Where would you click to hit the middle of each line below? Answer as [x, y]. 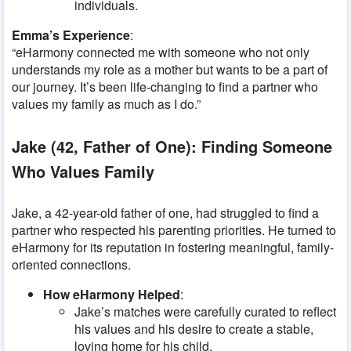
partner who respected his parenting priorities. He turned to [174, 230]
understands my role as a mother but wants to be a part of [170, 70]
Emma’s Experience [71, 35]
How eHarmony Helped [112, 295]
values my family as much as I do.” [106, 104]
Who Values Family [83, 171]
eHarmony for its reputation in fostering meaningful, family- [173, 248]
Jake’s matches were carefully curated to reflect [205, 312]
